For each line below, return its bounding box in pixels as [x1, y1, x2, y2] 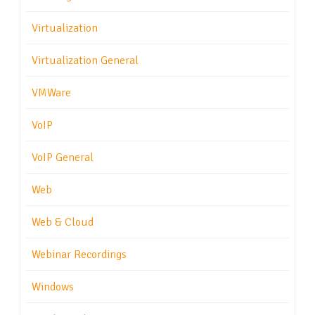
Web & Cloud [32, 215, 94, 230]
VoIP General [32, 150, 94, 165]
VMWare [32, 86, 71, 101]
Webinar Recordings [32, 247, 127, 262]
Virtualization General [32, 53, 139, 68]
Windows [32, 280, 74, 295]
